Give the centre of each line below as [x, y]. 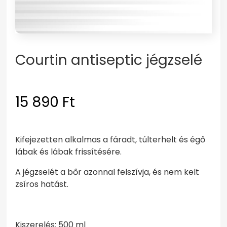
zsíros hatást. [42, 184]
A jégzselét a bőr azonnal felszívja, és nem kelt [107, 172]
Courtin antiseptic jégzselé [109, 60]
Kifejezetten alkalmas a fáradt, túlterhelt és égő [110, 140]
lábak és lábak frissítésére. [69, 152]
